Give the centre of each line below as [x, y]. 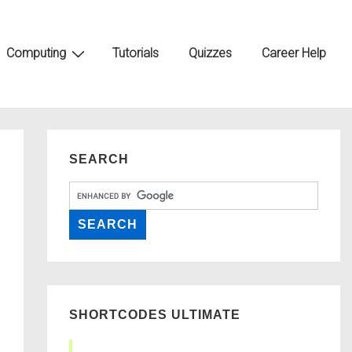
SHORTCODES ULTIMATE [154, 315]
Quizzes [210, 53]
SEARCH [99, 159]
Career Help [294, 53]
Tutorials [136, 53]
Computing [36, 53]
